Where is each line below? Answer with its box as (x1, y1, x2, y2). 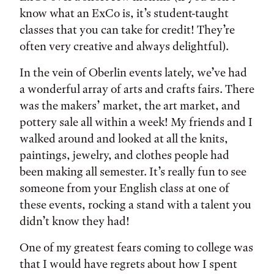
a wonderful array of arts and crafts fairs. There (20, 82, 254, 96)
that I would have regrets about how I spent (20, 257, 237, 271)
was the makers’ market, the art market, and (20, 98, 240, 113)
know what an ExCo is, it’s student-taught (20, 6, 229, 20)
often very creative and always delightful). (20, 39, 231, 53)
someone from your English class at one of (20, 181, 229, 195)
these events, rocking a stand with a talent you (20, 198, 251, 212)
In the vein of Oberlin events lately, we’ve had (20, 65, 247, 80)
